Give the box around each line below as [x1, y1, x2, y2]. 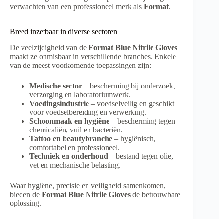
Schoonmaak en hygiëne [29, 116, 109, 125]
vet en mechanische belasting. [29, 160, 121, 169]
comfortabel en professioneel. [29, 143, 120, 152]
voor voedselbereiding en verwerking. [29, 108, 146, 116]
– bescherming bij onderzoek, [82, 81, 175, 90]
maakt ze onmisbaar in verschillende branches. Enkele [10, 52, 176, 61]
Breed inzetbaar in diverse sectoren [10, 27, 117, 36]
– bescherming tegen [109, 116, 175, 125]
